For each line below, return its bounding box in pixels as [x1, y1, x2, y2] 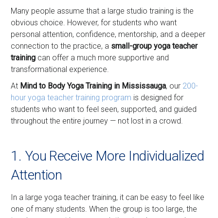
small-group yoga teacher [111, 41, 198, 51]
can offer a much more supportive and [36, 53, 169, 63]
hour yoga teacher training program [11, 93, 132, 103]
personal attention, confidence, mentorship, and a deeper [11, 30, 206, 39]
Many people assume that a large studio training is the [11, 6, 194, 16]
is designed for [131, 93, 184, 103]
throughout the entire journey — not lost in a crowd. [11, 116, 183, 126]
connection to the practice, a [11, 41, 111, 51]
